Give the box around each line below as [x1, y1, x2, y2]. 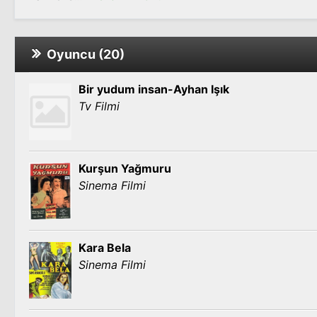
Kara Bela [79, 241, 131, 255]
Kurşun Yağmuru [79, 161, 171, 175]
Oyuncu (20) [41, 47, 125, 62]
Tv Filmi [79, 99, 120, 113]
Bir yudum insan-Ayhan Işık [79, 82, 229, 96]
